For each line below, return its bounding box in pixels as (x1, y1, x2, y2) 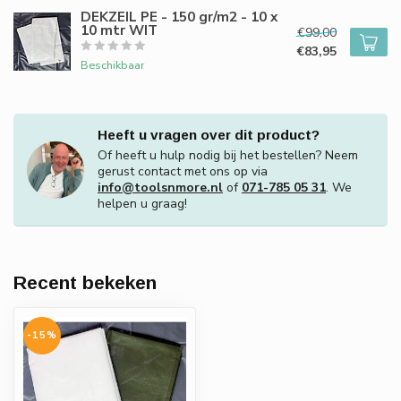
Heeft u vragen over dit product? (98, 127, 320, 142)
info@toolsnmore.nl (98, 179, 223, 196)
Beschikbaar (81, 57, 144, 73)
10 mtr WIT (81, 21, 158, 39)
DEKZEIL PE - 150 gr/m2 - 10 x (81, 7, 277, 26)
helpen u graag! (98, 195, 187, 212)
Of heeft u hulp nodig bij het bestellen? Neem (98, 147, 358, 164)
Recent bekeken (13, 272, 157, 293)
